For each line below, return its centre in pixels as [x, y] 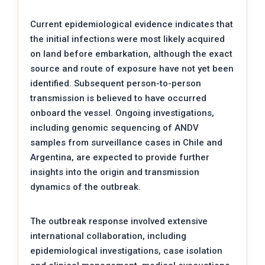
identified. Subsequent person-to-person [116, 83]
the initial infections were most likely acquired [127, 39]
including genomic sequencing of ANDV [114, 127]
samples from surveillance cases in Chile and [126, 142]
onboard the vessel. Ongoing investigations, [122, 113]
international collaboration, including [108, 236]
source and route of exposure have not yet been [132, 68]
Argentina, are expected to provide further [120, 157]
